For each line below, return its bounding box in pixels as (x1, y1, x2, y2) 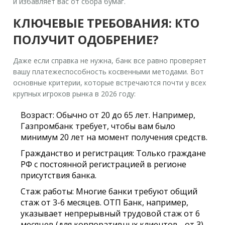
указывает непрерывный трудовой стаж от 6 (21, 207, 200, 219)
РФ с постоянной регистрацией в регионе (21, 158, 187, 170)
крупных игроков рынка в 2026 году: (13, 88, 136, 98)
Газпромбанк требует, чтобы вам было (21, 120, 176, 132)
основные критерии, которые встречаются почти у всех (13, 77, 206, 87)
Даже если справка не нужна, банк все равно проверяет (13, 55, 207, 65)
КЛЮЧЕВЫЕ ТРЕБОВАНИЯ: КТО (13, 14, 200, 31)
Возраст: (21, 109, 55, 121)
